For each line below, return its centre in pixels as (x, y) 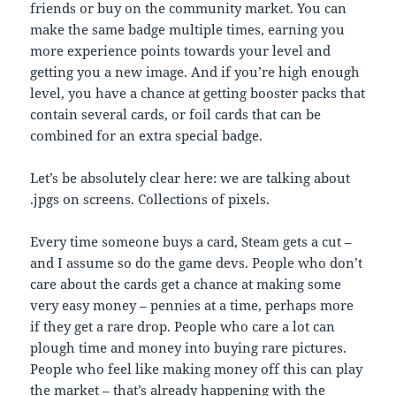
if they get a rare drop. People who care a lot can (183, 326)
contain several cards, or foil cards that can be (176, 114)
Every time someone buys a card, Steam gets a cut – (191, 241)
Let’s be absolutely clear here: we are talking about (190, 177)
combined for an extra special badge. (147, 135)
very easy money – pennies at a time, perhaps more (192, 305)
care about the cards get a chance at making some (186, 283)
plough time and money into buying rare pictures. (189, 347)
